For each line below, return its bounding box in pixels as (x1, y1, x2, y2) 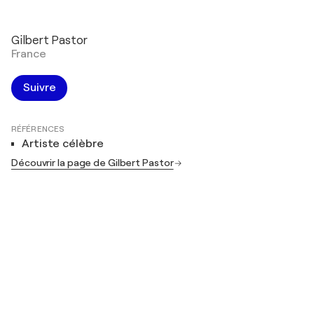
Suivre (23, 81, 56, 95)
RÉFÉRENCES (11, 124, 64, 135)
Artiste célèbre (22, 137, 104, 151)
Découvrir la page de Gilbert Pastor (11, 157, 174, 169)
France (11, 48, 46, 61)
